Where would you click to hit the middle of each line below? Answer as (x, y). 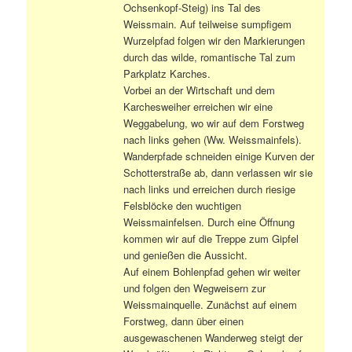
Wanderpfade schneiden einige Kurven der (219, 156)
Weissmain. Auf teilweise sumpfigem (208, 24)
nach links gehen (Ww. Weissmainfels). (213, 139)
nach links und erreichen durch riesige (210, 189)
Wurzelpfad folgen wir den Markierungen (214, 40)
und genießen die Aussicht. (186, 255)
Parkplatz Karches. (167, 73)
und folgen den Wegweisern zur (195, 288)
